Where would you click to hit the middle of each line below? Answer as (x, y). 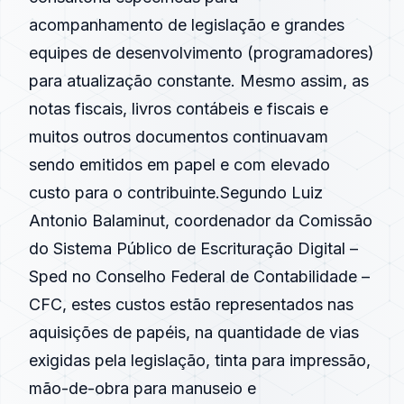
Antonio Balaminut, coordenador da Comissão (201, 220)
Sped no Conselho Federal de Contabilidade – (199, 276)
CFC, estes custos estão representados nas (191, 304)
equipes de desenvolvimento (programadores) (202, 53)
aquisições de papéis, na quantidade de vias (194, 332)
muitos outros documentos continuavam (179, 137)
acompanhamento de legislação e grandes (187, 25)
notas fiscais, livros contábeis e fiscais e (179, 109)
